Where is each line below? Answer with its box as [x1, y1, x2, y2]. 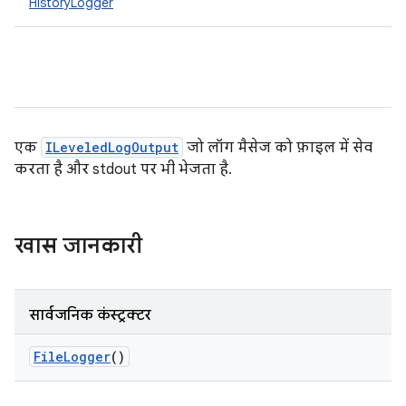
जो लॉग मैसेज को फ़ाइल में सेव [183, 139, 372, 157]
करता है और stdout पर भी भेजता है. [14, 160, 232, 179]
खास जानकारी [14, 232, 142, 259]
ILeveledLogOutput [45, 139, 179, 156]
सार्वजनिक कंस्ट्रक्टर [29, 306, 151, 324]
